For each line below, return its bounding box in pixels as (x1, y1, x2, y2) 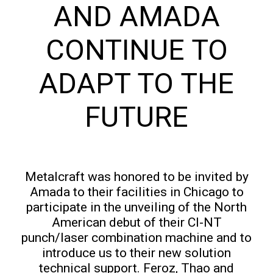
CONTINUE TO (45, 33, 228, 66)
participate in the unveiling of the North (26, 200, 247, 214)
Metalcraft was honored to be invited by (24, 169, 249, 184)
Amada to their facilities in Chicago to (29, 185, 244, 199)
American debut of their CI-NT (51, 215, 222, 230)
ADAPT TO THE (39, 66, 234, 100)
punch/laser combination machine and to (21, 230, 252, 245)
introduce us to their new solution (42, 246, 231, 260)
